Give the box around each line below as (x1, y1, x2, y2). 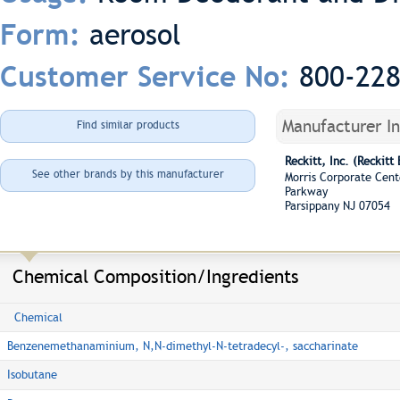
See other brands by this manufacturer (31, 168, 224, 180)
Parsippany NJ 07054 (285, 199, 390, 212)
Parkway (285, 185, 328, 198)
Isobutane (7, 368, 57, 381)
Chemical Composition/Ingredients (12, 265, 299, 287)
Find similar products (76, 119, 179, 131)
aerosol (89, 18, 180, 52)
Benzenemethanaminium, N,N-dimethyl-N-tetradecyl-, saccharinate (7, 339, 358, 353)
